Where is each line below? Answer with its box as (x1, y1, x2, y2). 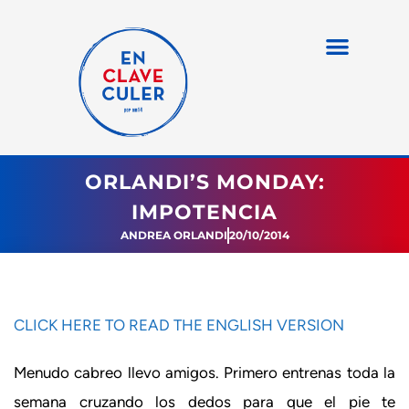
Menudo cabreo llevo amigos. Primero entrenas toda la (14, 362, 395, 382)
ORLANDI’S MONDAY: (84, 170, 325, 194)
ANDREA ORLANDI (120, 228, 227, 242)
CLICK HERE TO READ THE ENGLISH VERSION (14, 315, 344, 334)
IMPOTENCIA (131, 200, 278, 225)
